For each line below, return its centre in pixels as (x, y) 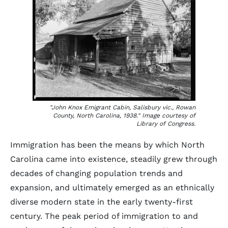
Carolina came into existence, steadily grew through (114, 159)
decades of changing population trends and (96, 173)
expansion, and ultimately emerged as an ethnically (112, 188)
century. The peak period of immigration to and (104, 216)
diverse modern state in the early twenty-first (102, 202)
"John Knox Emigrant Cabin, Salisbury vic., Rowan (122, 107)
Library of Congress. (166, 124)
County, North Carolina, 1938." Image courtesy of (124, 116)
